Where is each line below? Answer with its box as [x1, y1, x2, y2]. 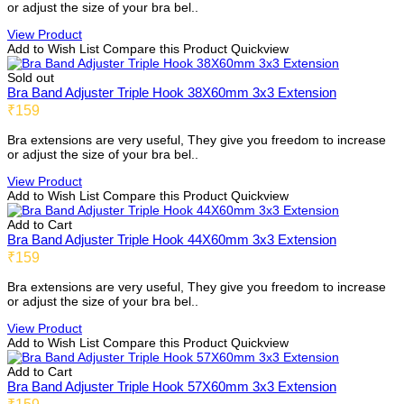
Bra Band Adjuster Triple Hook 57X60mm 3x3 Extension [7, 379, 336, 395]
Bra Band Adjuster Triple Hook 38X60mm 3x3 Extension [7, 85, 336, 101]
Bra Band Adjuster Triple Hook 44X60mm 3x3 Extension [7, 232, 336, 248]
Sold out [7, 70, 54, 86]
